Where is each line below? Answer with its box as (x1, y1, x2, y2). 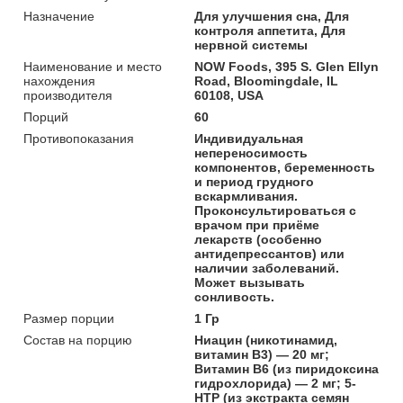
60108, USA (194, 87, 264, 103)
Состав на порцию (23, 332, 132, 347)
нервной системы (194, 37, 309, 52)
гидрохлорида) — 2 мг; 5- (194, 375, 357, 390)
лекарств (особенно (194, 231, 323, 246)
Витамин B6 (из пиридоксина (194, 361, 380, 376)
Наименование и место (23, 58, 162, 74)
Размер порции (23, 310, 114, 326)
